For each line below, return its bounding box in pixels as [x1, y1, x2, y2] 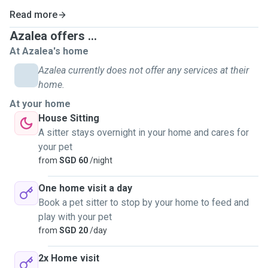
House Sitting [38, 112, 99, 124]
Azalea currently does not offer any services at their [38, 65, 249, 76]
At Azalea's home [10, 45, 89, 57]
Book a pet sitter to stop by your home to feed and [38, 197, 249, 208]
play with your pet [38, 211, 112, 223]
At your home [10, 98, 71, 109]
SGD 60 [57, 156, 88, 165]
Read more [10, 9, 57, 20]
